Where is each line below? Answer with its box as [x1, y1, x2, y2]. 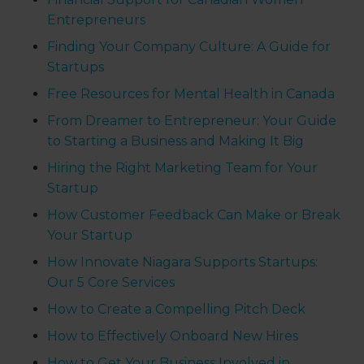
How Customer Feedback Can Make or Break [47, 207, 341, 223]
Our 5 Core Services [47, 275, 175, 291]
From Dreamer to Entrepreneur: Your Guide [47, 113, 337, 129]
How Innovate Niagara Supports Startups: [47, 254, 318, 271]
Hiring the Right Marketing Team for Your [47, 160, 318, 176]
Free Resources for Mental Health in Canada [47, 86, 336, 102]
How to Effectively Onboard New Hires [47, 328, 299, 344]
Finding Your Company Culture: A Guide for [47, 39, 331, 55]
